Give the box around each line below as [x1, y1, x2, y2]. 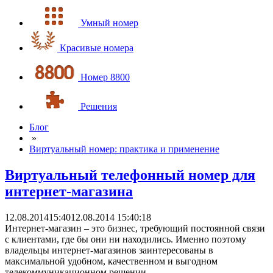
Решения [80, 101, 117, 112]
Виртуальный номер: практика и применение [29, 144, 219, 154]
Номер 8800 [80, 72, 130, 82]
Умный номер [80, 18, 138, 28]
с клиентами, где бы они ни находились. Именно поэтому [5, 233, 246, 244]
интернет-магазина [5, 183, 133, 199]
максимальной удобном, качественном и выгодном [5, 255, 218, 266]
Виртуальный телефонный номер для [5, 166, 255, 183]
